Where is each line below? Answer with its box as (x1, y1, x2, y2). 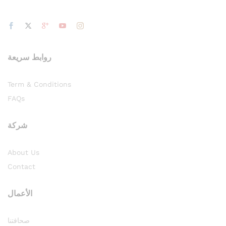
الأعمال (8, 188, 32, 198)
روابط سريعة (8, 52, 51, 62)
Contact (8, 162, 35, 171)
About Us (8, 148, 39, 156)
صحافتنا (8, 216, 30, 224)
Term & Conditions (8, 80, 71, 88)
